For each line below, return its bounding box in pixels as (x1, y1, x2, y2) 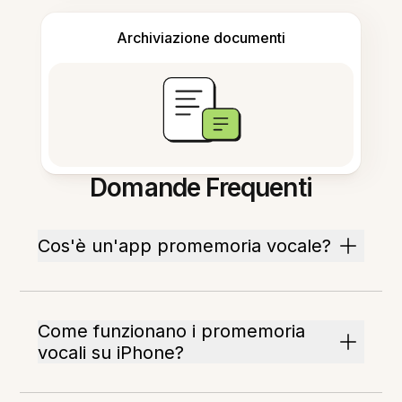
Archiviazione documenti (117, 29, 285, 48)
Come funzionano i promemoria (38, 320, 306, 343)
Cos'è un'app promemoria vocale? (38, 235, 332, 258)
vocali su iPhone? (38, 342, 185, 364)
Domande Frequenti (90, 172, 312, 204)
